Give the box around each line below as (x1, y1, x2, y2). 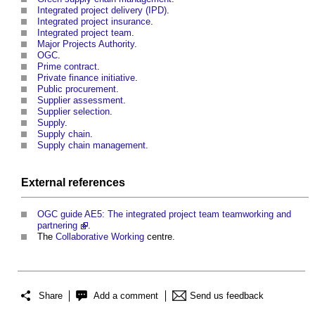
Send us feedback (190, 290, 264, 301)
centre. (144, 231, 175, 243)
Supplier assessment (37, 95, 123, 106)
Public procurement (37, 84, 116, 95)
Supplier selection (37, 106, 110, 117)
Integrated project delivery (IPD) (37, 5, 167, 16)
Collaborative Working (56, 231, 144, 243)
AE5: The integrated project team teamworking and (84, 209, 291, 220)
